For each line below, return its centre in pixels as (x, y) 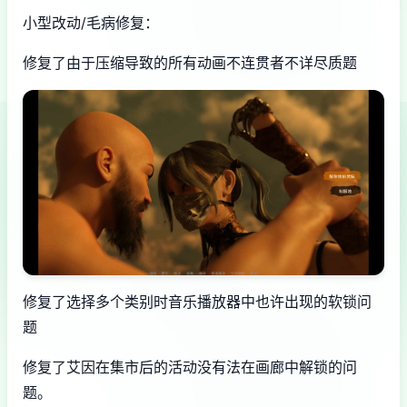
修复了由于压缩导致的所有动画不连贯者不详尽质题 (190, 62)
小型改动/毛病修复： (91, 22)
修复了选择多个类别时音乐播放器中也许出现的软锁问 (197, 302)
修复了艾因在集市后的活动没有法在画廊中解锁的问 (190, 367)
